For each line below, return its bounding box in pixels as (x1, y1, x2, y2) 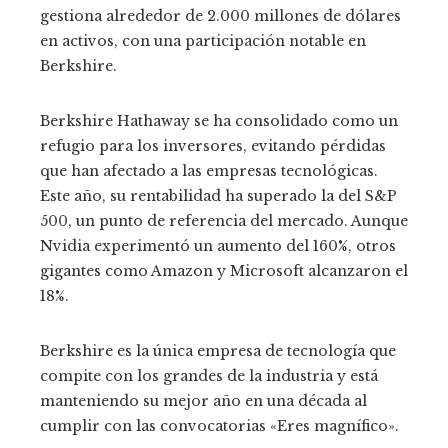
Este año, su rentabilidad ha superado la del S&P (40, 186, 397, 205)
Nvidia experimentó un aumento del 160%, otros (40, 236, 396, 255)
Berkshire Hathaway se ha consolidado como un (40, 111, 398, 130)
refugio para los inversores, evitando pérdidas (40, 136, 386, 155)
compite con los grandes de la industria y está (40, 366, 378, 385)
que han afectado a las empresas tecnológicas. (40, 161, 378, 180)
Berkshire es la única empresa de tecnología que (40, 341, 396, 360)
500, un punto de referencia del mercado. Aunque (40, 211, 408, 230)
